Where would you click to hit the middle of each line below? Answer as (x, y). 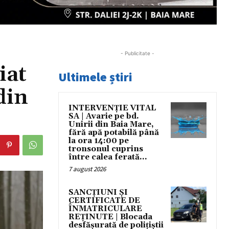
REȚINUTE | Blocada (110, 217)
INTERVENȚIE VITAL (112, 108)
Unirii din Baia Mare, (111, 124)
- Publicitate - (138, 53)
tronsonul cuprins (106, 149)
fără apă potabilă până (114, 132)
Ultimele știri (95, 77)
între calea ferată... (108, 157)
